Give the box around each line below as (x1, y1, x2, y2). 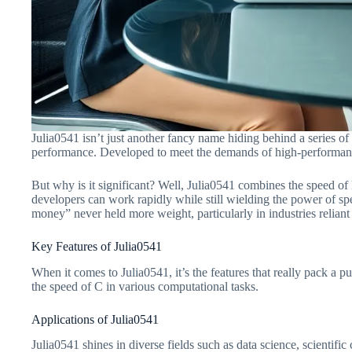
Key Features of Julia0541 (31, 239, 162, 253)
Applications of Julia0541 (31, 312, 159, 326)
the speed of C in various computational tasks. (31, 279, 258, 293)
